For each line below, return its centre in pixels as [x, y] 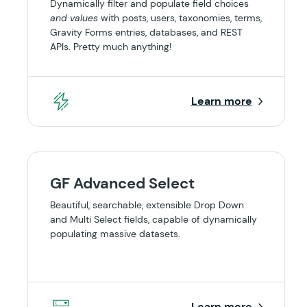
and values [74, 18]
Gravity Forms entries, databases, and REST [146, 32]
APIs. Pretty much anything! [111, 47]
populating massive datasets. [115, 234]
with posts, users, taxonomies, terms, [180, 18]
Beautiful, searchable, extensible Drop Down [147, 205]
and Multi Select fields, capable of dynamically [153, 219]
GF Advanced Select [122, 183]
